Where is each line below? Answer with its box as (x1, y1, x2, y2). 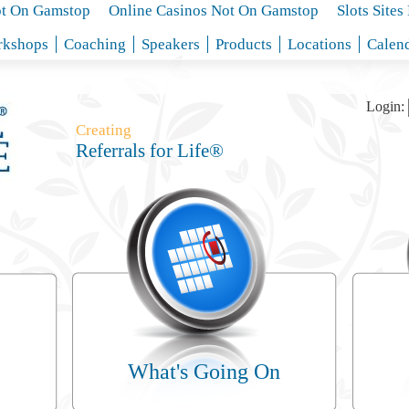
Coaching (64, 36, 126, 53)
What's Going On (128, 360, 280, 383)
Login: (366, 99, 404, 114)
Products (215, 36, 272, 53)
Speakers (142, 36, 200, 53)
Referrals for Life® (76, 140, 224, 162)
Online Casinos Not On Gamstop (109, 2, 319, 19)
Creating (76, 121, 131, 139)
